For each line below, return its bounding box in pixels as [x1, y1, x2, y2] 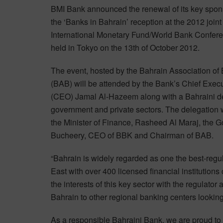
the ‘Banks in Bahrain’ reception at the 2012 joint [51, 15, 222, 27]
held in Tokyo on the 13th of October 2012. [51, 41, 200, 53]
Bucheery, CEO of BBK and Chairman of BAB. [51, 129, 214, 141]
